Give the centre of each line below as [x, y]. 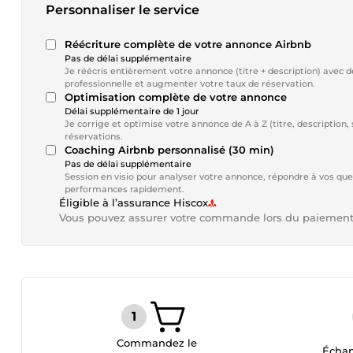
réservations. [94, 136]
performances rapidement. [124, 189]
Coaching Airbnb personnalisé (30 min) [169, 150]
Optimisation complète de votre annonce [176, 97]
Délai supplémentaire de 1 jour [132, 111]
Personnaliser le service [123, 10]
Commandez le [157, 343]
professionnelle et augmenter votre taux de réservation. [190, 84]
